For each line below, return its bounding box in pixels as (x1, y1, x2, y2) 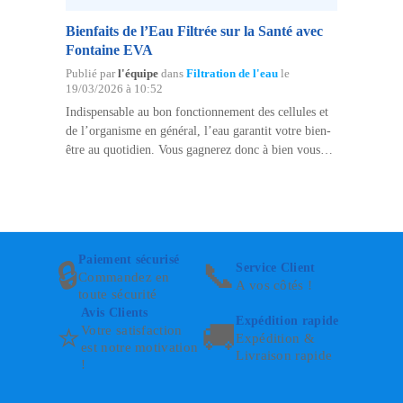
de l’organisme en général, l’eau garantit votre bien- (65, 123, 331, 138)
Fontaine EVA (65, 41, 153, 58)
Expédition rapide (236, 313, 339, 328)
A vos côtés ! (236, 278, 313, 293)
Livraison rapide (236, 348, 333, 363)
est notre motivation (81, 339, 199, 354)
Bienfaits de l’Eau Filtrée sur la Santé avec (65, 22, 323, 39)
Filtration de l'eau (185, 67, 278, 80)
